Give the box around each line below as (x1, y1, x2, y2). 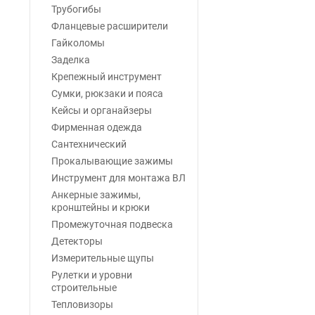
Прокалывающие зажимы (51, 155, 173, 167)
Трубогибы (51, 4, 101, 15)
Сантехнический (51, 139, 127, 150)
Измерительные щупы (51, 252, 154, 264)
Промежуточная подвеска (51, 219, 173, 230)
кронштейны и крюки (51, 202, 150, 213)
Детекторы (51, 236, 103, 247)
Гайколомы (51, 37, 105, 49)
